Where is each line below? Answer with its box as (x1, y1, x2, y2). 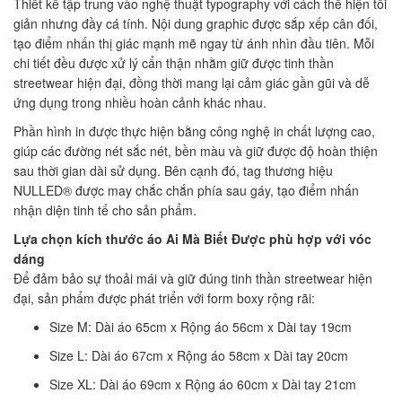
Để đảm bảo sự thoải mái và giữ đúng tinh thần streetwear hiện (13, 268, 372, 287)
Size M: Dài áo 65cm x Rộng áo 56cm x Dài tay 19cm (49, 317, 352, 336)
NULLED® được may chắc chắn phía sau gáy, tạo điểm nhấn (13, 180, 359, 199)
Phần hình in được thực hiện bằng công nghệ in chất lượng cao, (13, 121, 375, 140)
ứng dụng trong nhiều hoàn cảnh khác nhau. (13, 92, 267, 111)
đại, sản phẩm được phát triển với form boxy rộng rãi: (13, 288, 315, 307)
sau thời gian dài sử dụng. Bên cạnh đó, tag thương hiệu (13, 161, 333, 179)
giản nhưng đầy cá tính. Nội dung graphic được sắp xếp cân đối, (13, 13, 378, 32)
